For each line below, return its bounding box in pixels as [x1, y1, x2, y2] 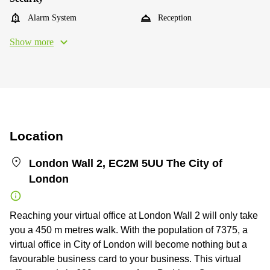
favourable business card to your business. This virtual [10, 253, 241, 264]
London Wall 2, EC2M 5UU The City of [28, 157, 222, 169]
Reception [158, 13, 192, 22]
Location [10, 128, 63, 143]
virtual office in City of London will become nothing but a [10, 239, 247, 250]
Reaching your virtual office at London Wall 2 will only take [10, 210, 258, 221]
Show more [10, 36, 54, 47]
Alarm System [28, 13, 77, 22]
